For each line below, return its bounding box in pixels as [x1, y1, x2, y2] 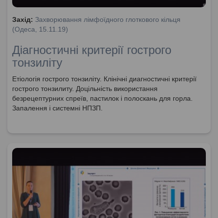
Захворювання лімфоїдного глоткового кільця [35, 15, 181, 23]
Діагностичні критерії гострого [12, 43, 171, 56]
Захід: [12, 15, 35, 23]
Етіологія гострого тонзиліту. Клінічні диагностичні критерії [12, 74, 197, 83]
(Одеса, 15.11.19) [12, 25, 68, 33]
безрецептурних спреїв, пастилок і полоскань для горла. [12, 94, 193, 102]
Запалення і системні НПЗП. [12, 104, 103, 112]
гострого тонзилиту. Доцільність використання [12, 84, 158, 92]
